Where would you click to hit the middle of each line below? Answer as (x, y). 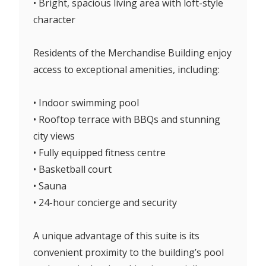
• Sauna (50, 186)
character (54, 19)
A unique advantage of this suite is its (116, 235)
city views (54, 136)
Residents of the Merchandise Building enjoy (132, 53)
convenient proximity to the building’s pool (129, 252)
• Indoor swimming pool (86, 102)
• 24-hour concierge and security (105, 202)
